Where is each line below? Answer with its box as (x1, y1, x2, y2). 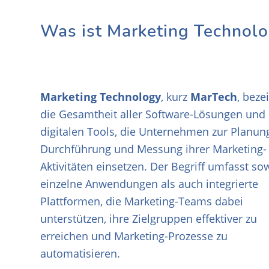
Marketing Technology (40, 89, 161, 104)
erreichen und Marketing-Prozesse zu (40, 229, 228, 244)
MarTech (190, 89, 237, 104)
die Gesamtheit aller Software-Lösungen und (40, 107, 265, 122)
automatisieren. (40, 246, 120, 261)
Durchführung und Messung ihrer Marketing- (40, 142, 267, 157)
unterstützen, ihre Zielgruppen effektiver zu (40, 211, 257, 226)
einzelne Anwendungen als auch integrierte (40, 177, 258, 192)
